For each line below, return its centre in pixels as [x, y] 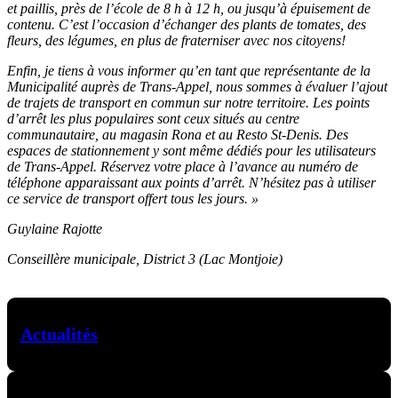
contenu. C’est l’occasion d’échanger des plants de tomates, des [187, 25]
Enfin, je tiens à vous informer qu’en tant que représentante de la [189, 71]
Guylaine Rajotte [55, 229]
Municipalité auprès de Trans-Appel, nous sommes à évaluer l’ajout [197, 87]
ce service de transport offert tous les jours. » [133, 199]
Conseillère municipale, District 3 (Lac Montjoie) [145, 259]
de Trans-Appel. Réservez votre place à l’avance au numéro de [183, 167]
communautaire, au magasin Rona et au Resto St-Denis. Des [178, 135]
